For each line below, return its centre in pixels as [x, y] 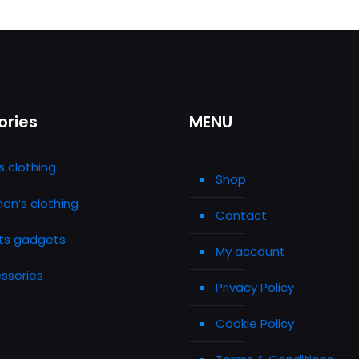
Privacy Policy [255, 287]
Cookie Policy [255, 323]
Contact [241, 215]
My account [250, 251]
